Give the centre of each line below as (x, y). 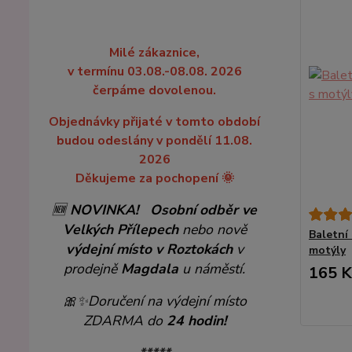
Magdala (150, 269)
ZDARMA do (125, 321)
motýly (327, 250)
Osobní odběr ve (204, 210)
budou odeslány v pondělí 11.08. (155, 141)
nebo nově (212, 229)
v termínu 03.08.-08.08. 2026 (154, 71)
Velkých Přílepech (120, 229)
